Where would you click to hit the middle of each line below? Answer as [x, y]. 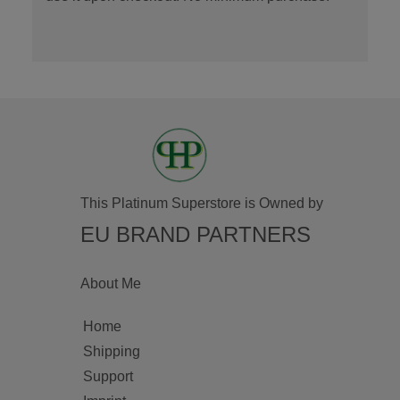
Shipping [111, 351]
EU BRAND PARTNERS [195, 234]
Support [108, 376]
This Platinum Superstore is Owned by [201, 203]
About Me [110, 283]
